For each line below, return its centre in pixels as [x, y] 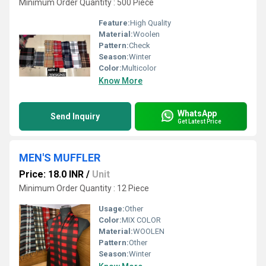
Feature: [114, 23]
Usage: [112, 209]
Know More [121, 81]
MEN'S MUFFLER [60, 158]
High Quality [151, 23]
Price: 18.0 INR [51, 174]
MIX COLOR [141, 220]
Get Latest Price [199, 121]
